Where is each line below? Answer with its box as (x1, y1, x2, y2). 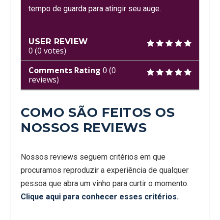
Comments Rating (28, 64, 101, 76)
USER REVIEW (28, 36, 88, 46)
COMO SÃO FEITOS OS (21, 104, 175, 120)
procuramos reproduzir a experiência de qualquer (21, 165, 189, 175)
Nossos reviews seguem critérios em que (21, 152, 166, 162)
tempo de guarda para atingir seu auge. (28, 3, 162, 13)
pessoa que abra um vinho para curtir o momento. (21, 178, 189, 188)
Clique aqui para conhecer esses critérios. (21, 192, 179, 201)
